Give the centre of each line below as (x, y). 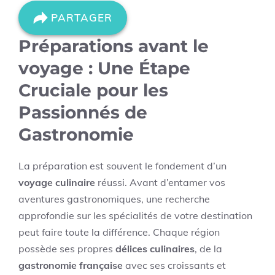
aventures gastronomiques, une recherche (114, 199)
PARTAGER (82, 17)
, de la (208, 249)
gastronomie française (71, 265)
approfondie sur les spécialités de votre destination (135, 215)
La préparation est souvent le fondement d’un (122, 166)
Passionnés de (83, 112)
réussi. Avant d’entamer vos (160, 182)
